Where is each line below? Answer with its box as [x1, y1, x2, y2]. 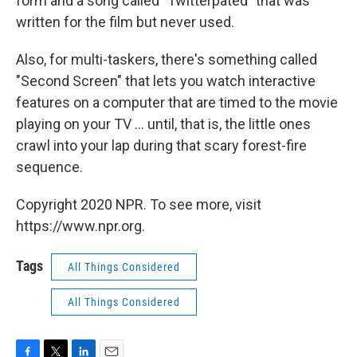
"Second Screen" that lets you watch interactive [16, 73, 316, 89]
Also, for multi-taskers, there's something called [16, 51, 317, 68]
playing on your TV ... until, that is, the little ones [16, 116, 311, 132]
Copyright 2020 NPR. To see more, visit [16, 196, 261, 213]
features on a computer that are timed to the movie [16, 94, 338, 111]
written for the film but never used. [16, 14, 234, 30]
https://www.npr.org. [16, 218, 145, 234]
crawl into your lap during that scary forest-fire [16, 137, 307, 154]
